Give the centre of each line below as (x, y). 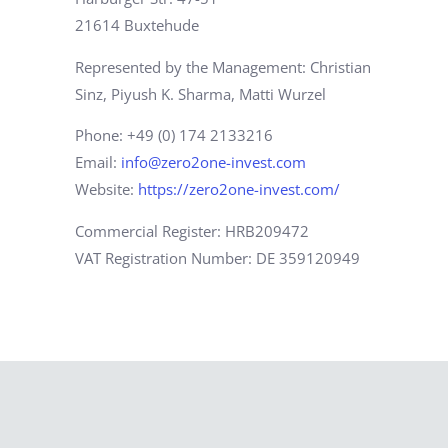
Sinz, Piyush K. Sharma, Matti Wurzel (200, 93)
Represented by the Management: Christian (223, 66)
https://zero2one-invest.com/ (239, 189)
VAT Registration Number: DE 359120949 (217, 257)
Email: (98, 162)
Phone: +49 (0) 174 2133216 (174, 135)
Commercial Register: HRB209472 (192, 230)
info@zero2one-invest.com (213, 162)
